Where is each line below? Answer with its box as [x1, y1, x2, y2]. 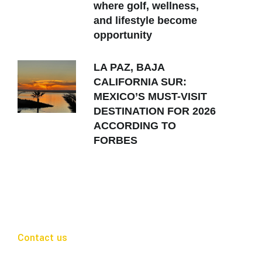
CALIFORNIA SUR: [94, 76, 187, 88]
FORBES [94, 135, 137, 146]
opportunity [94, 29, 152, 41]
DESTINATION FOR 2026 [94, 105, 216, 117]
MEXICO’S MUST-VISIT [94, 91, 207, 102]
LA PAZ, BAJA [94, 61, 164, 73]
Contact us [18, 231, 67, 244]
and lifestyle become [94, 15, 197, 26]
